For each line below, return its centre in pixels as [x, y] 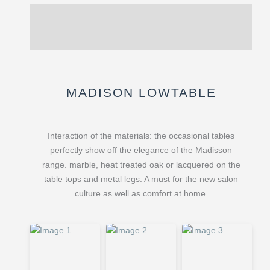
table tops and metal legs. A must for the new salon [141, 179]
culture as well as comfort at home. [141, 193]
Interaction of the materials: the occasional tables [141, 136]
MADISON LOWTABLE [141, 93]
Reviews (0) [54, 38]
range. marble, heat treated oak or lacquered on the [141, 165]
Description [54, 16]
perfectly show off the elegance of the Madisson [141, 150]
